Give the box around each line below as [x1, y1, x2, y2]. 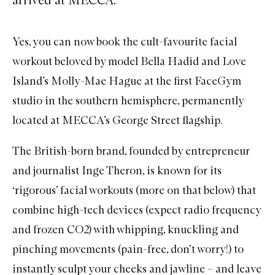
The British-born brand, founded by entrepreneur [12, 144, 250, 158]
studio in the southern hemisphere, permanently [12, 93, 244, 107]
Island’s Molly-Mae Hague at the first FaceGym [12, 74, 241, 88]
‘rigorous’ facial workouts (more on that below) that [12, 183, 256, 197]
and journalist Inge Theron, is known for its [12, 163, 222, 177]
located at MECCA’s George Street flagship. [12, 113, 223, 127]
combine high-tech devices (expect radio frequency [12, 203, 261, 217]
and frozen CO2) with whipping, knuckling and [12, 222, 239, 236]
